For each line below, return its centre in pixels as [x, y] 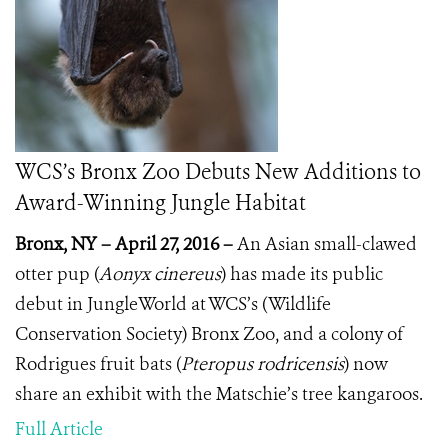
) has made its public [302, 274]
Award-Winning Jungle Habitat [160, 203]
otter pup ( [57, 274]
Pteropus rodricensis [262, 364]
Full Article [59, 429]
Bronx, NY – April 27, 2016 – [126, 244]
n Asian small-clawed [333, 244]
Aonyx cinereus [160, 274]
